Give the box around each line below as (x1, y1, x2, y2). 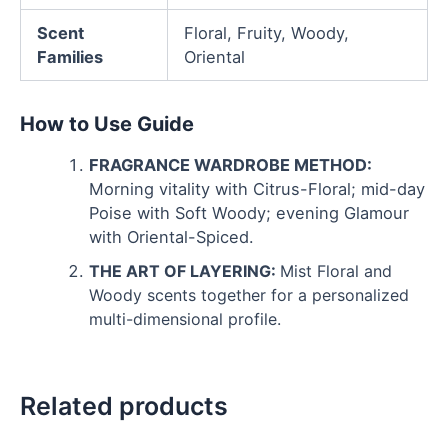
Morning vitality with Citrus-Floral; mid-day (89, 179, 426, 200)
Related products (20, 390, 228, 421)
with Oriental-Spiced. (89, 227, 255, 248)
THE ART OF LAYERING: (89, 261, 281, 282)
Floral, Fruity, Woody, (184, 23, 350, 44)
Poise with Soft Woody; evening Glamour (89, 203, 410, 224)
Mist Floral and (280, 261, 393, 282)
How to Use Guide (20, 112, 194, 137)
